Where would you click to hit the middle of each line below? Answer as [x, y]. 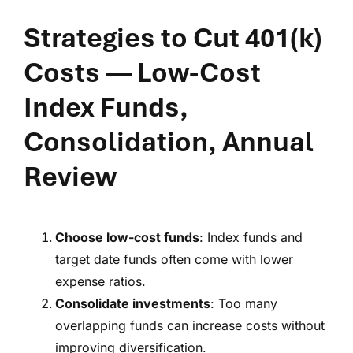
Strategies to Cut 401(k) [173, 38]
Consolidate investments [133, 304]
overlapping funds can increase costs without [190, 326]
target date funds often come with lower [174, 260]
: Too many [244, 304]
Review [70, 177]
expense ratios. [100, 282]
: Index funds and [251, 238]
